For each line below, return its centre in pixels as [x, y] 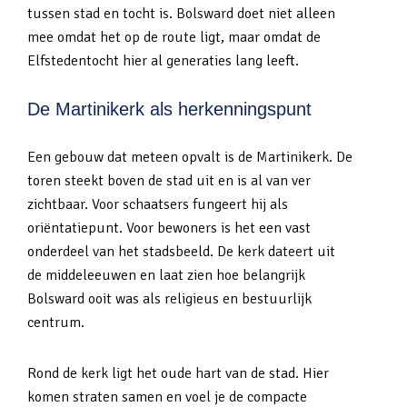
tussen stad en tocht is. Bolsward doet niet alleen [181, 14]
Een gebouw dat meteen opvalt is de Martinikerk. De [190, 157]
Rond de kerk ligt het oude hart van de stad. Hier [178, 373]
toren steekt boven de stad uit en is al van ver [169, 181]
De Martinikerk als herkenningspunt [169, 109]
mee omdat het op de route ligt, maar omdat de [174, 37]
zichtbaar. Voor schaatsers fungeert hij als [158, 204]
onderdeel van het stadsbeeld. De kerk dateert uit [181, 252]
